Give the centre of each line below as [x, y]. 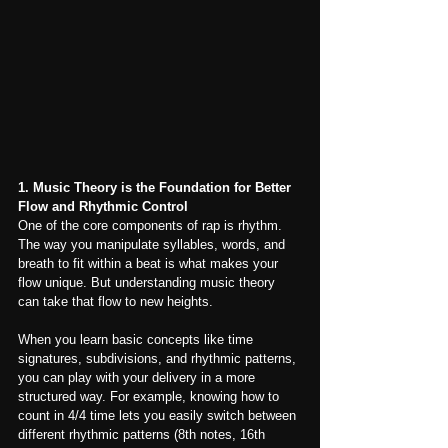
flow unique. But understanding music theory [148, 282]
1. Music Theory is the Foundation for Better [156, 187]
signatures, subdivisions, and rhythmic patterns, [159, 358]
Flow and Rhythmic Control [103, 206]
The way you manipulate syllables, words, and [153, 244]
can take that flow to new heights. [115, 301]
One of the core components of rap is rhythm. [152, 225]
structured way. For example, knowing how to [150, 396]
